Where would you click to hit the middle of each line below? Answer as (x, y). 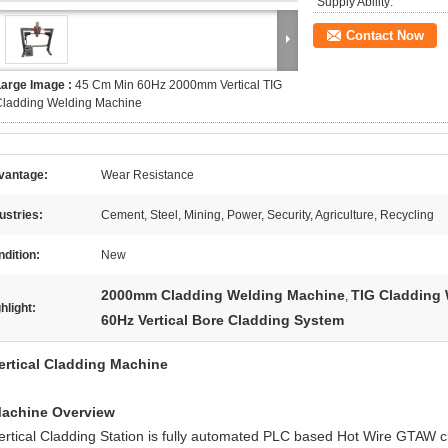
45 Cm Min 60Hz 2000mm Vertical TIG (178, 85)
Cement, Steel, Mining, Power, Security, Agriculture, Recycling (267, 215)
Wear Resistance (147, 175)
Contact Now (385, 35)
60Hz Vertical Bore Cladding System (222, 320)
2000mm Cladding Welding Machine (223, 295)
